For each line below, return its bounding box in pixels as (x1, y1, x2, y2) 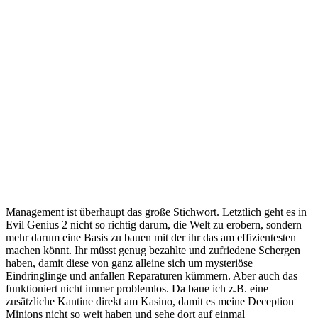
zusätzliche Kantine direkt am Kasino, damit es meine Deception (6, 295, 294, 308)
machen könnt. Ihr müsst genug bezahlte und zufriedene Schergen (6, 244, 300, 257)
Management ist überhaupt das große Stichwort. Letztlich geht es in (6, 206, 307, 219)
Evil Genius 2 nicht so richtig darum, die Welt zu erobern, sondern (6, 219, 302, 231)
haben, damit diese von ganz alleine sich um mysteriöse (6, 257, 253, 270)
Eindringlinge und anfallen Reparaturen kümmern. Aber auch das (6, 270, 297, 283)
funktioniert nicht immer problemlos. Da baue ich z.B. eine (6, 283, 268, 295)
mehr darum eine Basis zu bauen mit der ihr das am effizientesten (6, 231, 296, 244)
